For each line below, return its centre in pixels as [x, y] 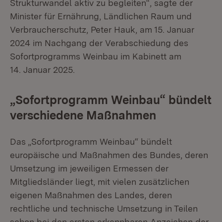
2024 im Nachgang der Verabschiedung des [99, 43]
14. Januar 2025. [42, 70]
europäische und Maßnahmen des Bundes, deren [109, 155]
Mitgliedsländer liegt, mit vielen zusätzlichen [100, 182]
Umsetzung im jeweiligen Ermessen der [89, 168]
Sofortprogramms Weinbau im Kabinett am [96, 56]
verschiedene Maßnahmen [83, 115]
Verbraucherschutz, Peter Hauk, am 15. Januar [102, 29]
